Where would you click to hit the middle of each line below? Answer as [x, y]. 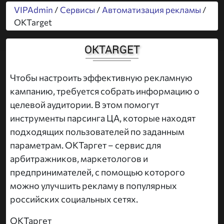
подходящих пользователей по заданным [97, 132]
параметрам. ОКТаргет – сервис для [85, 145]
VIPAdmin [33, 9]
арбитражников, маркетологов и [79, 159]
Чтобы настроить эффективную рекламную [101, 78]
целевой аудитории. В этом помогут [84, 105]
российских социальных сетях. [74, 199]
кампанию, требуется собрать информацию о [105, 91]
